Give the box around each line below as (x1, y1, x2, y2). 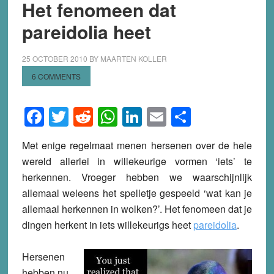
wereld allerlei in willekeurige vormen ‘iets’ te (21, 154, 253, 168)
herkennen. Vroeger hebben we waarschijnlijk (21, 169, 253, 184)
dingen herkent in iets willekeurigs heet (21, 217, 193, 232)
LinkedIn (141, 102, 216, 131)
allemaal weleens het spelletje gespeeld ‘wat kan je (21, 185, 253, 200)
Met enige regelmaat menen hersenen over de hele (21, 138, 253, 152)
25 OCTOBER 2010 (21, 53, 87, 64)
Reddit (92, 102, 150, 131)
